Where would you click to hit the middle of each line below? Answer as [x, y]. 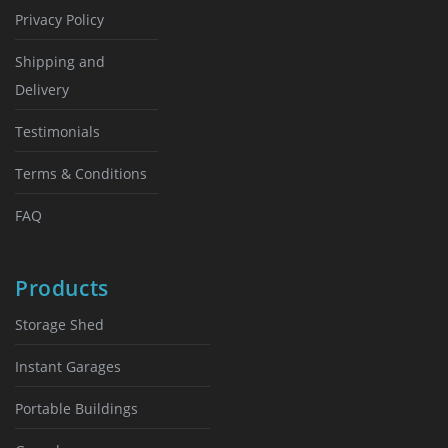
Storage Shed [59, 324]
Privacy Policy [59, 19]
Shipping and [60, 61]
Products [62, 288]
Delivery [42, 89]
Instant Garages [68, 366]
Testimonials [57, 131]
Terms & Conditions [81, 173]
